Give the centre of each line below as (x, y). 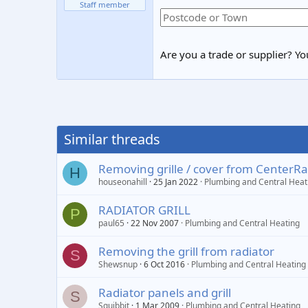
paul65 (111, 223)
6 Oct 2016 (164, 264)
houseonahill (123, 182)
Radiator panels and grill (165, 293)
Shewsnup (118, 264)
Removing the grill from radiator (186, 251)
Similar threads (112, 139)
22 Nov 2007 (155, 223)
